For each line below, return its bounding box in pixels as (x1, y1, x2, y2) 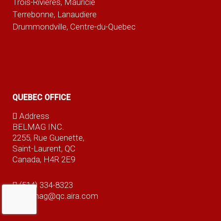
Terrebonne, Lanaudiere (12, 9, 97, 20)
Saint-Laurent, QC (12, 143, 75, 153)
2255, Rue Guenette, (12, 132, 84, 143)
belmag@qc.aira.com (21, 191, 98, 201)
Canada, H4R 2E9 (12, 154, 75, 164)
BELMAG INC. (12, 121, 64, 132)
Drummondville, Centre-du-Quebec (12, 22, 136, 32)
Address (19, 110, 49, 121)
